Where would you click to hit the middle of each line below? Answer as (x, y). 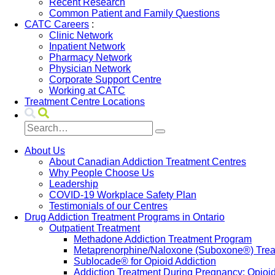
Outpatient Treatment (95, 228)
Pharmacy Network (91, 57)
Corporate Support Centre (105, 79)
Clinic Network (81, 35)
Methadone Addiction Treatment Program (163, 239)
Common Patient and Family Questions (134, 13)
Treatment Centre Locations (85, 102)
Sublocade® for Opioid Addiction (145, 261)
